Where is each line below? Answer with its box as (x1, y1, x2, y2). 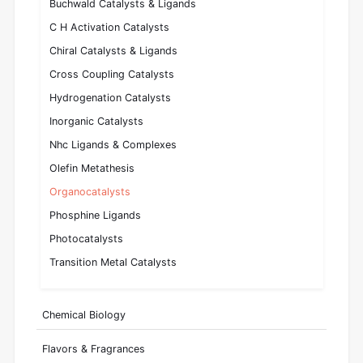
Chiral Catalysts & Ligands (49, 45, 178, 58)
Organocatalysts (49, 186, 131, 199)
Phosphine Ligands (49, 209, 142, 222)
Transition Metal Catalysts (49, 256, 177, 269)
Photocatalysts (49, 233, 124, 246)
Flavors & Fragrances (41, 343, 145, 356)
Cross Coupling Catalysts (49, 68, 175, 81)
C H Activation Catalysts (49, 21, 170, 34)
